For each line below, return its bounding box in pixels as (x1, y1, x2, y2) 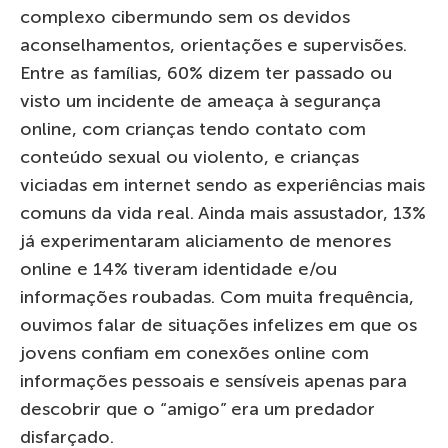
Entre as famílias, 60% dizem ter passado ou (20, 61, 392, 84)
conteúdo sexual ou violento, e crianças (20, 145, 359, 168)
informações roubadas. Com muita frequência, (20, 285, 414, 308)
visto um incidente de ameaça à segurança (20, 89, 381, 112)
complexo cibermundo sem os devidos (20, 5, 350, 28)
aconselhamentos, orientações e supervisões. (20, 33, 407, 56)
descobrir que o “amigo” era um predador (20, 397, 375, 420)
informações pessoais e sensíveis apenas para (20, 369, 407, 392)
